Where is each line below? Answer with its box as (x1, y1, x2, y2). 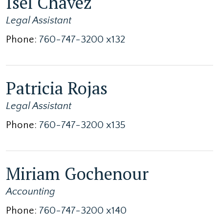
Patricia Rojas (6, 76, 108, 99)
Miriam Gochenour (6, 162, 149, 185)
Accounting (6, 186, 55, 197)
